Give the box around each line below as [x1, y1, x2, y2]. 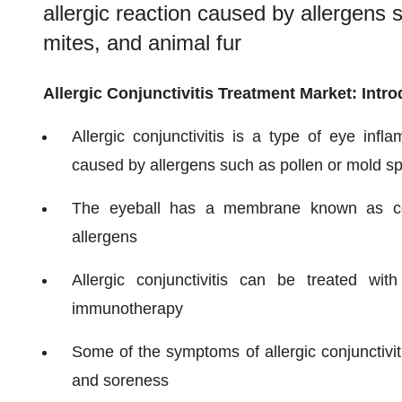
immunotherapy [72, 300, 183, 318]
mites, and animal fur [43, 31, 241, 55]
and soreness [72, 371, 169, 389]
